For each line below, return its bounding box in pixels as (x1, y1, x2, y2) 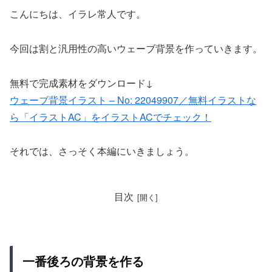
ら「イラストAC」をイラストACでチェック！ (10, 109, 211, 124)
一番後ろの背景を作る (22, 252, 144, 270)
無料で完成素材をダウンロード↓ (10, 75, 153, 90)
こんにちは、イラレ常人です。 (10, 6, 146, 21)
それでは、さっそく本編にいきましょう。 (10, 144, 194, 158)
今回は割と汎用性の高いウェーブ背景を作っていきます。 (10, 41, 262, 55)
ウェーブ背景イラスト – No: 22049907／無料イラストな (10, 92, 256, 107)
